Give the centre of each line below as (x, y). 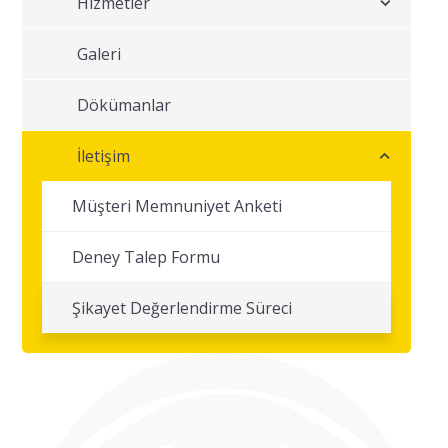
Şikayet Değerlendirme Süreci (182, 308)
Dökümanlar (124, 105)
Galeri (99, 54)
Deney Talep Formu (146, 257)
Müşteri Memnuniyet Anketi (177, 206)
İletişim (104, 156)
